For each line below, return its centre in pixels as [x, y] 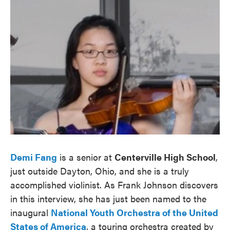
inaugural [31, 213]
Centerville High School [165, 157]
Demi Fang [34, 157]
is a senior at [86, 157]
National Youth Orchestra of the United [135, 213]
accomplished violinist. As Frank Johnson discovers [114, 185]
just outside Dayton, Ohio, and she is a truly [100, 171]
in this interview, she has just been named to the [108, 199]
